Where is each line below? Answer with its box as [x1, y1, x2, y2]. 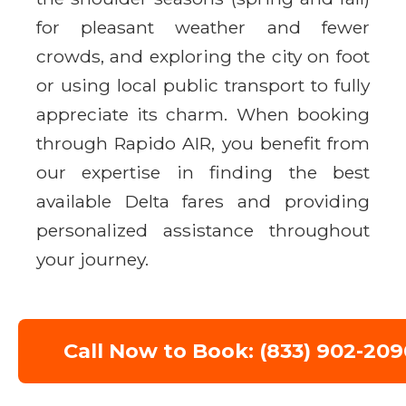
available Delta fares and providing [36, 189, 370, 212]
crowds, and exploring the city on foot [36, 44, 370, 67]
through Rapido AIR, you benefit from [36, 131, 370, 154]
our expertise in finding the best [36, 160, 370, 183]
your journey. [36, 247, 149, 270]
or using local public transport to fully [36, 73, 370, 96]
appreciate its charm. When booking [36, 102, 370, 125]
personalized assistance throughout [36, 218, 370, 241]
